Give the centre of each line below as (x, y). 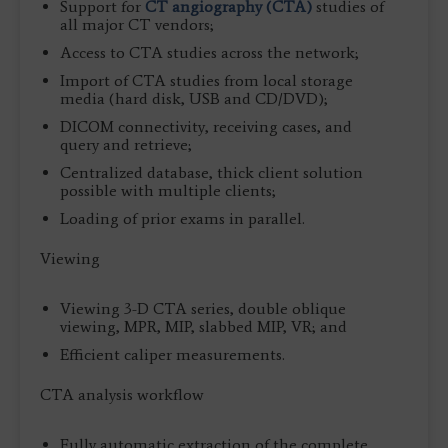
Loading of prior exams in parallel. (182, 218)
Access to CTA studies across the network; (209, 52)
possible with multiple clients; (168, 190)
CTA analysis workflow (122, 394)
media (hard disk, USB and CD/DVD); (194, 98)
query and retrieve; (126, 144)
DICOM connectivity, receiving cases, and (206, 126)
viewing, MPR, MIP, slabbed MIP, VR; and (203, 326)
